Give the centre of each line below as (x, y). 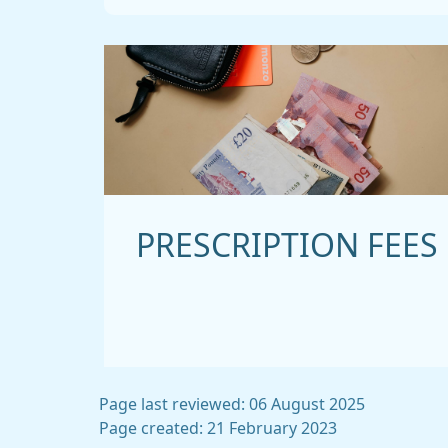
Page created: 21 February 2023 (218, 428)
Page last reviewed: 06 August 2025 (232, 404)
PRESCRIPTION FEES (287, 246)
